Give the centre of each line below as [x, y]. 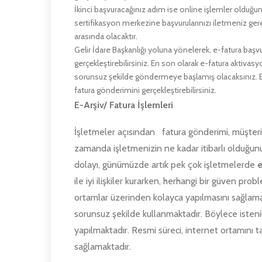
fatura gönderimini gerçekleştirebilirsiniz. [145, 90]
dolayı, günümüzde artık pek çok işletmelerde [165, 164]
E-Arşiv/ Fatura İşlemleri [124, 105]
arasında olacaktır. [106, 36]
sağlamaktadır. [103, 246]
